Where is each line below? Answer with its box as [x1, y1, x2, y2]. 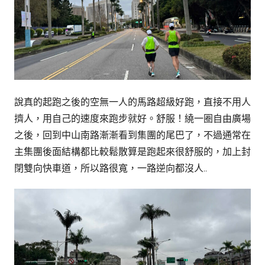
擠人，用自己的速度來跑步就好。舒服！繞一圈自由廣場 [14, 112, 251, 124]
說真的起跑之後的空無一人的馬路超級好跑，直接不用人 [14, 96, 251, 108]
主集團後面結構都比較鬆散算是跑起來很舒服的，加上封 [14, 146, 251, 157]
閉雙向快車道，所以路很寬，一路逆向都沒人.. [14, 162, 207, 174]
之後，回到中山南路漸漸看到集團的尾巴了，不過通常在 [14, 129, 251, 141]
